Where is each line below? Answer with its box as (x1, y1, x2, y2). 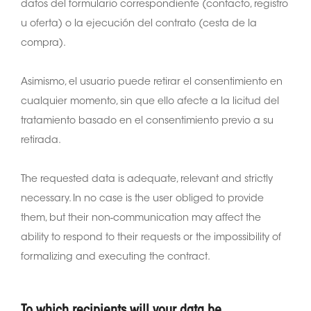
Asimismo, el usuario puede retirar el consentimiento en (21, 77, 283, 87)
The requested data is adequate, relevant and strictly (21, 174, 273, 185)
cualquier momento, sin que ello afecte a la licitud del (21, 96, 279, 107)
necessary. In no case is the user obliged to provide (21, 194, 264, 204)
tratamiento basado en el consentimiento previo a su (21, 116, 274, 126)
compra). (21, 38, 66, 49)
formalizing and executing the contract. (21, 252, 210, 262)
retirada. (21, 135, 61, 146)
